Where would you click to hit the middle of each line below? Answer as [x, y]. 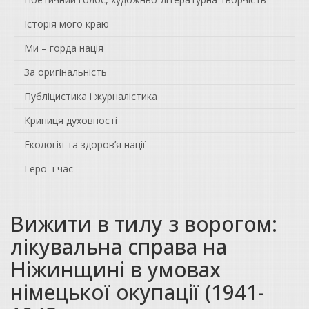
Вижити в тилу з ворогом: [144, 223]
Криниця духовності [71, 120]
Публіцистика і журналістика [91, 96]
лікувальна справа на [119, 246]
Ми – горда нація [64, 48]
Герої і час [49, 168]
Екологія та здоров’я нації [85, 144]
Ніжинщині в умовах [116, 269]
